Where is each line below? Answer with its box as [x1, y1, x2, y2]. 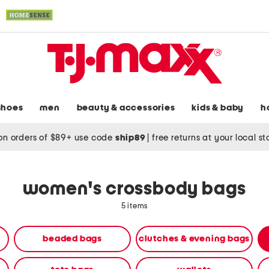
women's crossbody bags [22, 180, 247, 199]
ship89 [115, 133, 148, 142]
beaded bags [43, 234, 102, 244]
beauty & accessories [76, 103, 175, 113]
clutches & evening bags [138, 234, 250, 244]
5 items [121, 202, 148, 211]
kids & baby [192, 103, 244, 113]
